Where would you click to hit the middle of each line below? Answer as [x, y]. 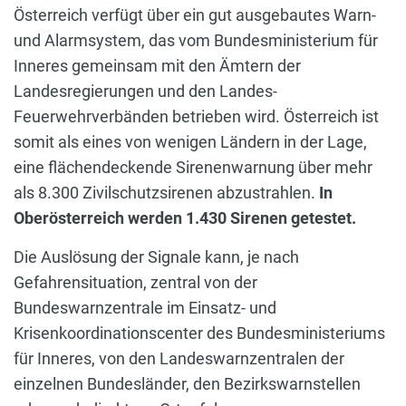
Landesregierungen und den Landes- [145, 91]
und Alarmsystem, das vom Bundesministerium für [196, 40]
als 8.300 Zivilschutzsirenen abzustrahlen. [166, 192]
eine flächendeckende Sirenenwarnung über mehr [193, 167]
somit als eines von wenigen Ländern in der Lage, [190, 141]
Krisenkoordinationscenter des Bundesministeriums [199, 333]
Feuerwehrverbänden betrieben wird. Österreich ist [196, 116]
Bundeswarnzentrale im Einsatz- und [145, 307]
